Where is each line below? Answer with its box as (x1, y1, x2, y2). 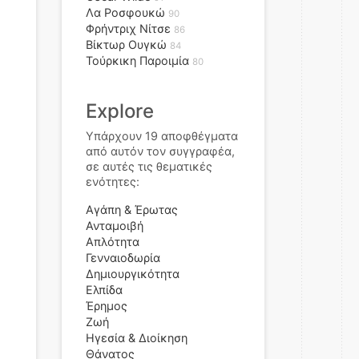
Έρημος (86, 299, 127, 313)
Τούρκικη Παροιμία (86, 54, 189, 67)
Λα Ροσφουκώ (86, 6, 165, 19)
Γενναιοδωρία (86, 251, 160, 264)
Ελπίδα (86, 283, 123, 296)
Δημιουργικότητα (86, 267, 179, 280)
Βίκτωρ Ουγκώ (86, 38, 167, 51)
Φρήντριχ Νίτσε (86, 22, 171, 35)
